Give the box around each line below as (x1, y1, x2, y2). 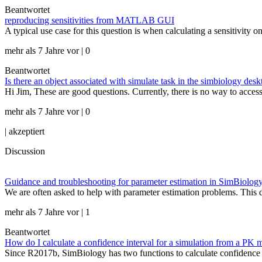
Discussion (5, 146, 45, 156)
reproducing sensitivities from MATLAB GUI (5, 15, 174, 25)
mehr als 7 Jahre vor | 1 (5, 207, 90, 217)
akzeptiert (9, 126, 44, 136)
